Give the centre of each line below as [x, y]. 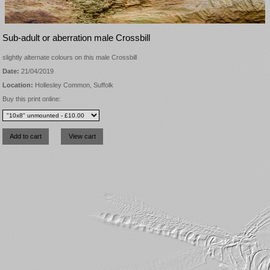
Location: [18, 85]
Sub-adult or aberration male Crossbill [76, 38]
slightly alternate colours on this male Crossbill [70, 57]
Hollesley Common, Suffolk [73, 85]
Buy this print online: [32, 99]
